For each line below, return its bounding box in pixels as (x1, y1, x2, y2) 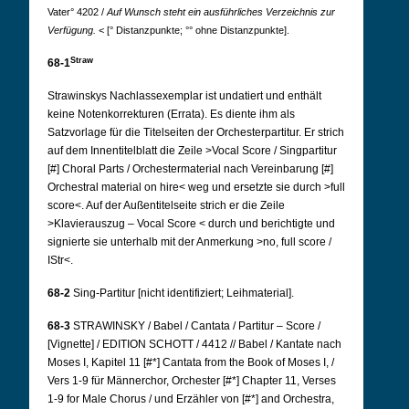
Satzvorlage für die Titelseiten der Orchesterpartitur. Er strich (47, 126, 344, 139)
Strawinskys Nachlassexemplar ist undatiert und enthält (47, 89, 321, 102)
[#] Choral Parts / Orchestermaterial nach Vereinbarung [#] (47, 163, 333, 175)
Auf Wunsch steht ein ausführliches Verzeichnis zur (107, 6, 335, 17)
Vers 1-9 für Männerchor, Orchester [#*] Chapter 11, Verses (47, 374, 336, 387)
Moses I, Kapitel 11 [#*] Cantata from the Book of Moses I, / (47, 356, 334, 369)
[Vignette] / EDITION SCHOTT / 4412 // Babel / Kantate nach (47, 338, 341, 351)
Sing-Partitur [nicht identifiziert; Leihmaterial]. (73, 287, 294, 299)
